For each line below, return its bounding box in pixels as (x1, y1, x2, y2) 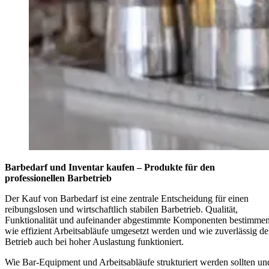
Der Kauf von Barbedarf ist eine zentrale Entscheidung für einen (5, 193, 249, 204)
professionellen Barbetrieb (5, 173, 112, 184)
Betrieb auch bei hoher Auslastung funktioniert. (5, 237, 184, 247)
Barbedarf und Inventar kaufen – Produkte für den (5, 162, 215, 173)
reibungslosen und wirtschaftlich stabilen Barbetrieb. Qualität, (5, 204, 238, 215)
